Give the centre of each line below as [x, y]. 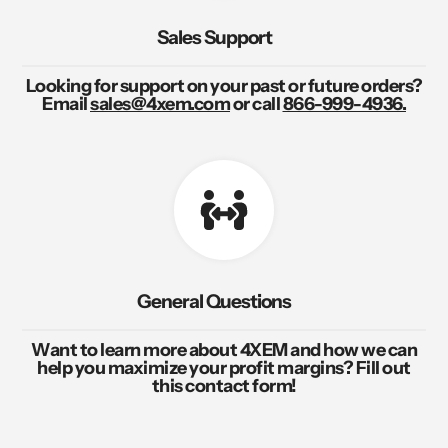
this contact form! [224, 386]
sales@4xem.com [160, 103]
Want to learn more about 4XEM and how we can [224, 350]
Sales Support [214, 37]
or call [256, 103]
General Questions [214, 302]
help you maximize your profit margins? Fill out [224, 368]
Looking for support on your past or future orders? [224, 85]
